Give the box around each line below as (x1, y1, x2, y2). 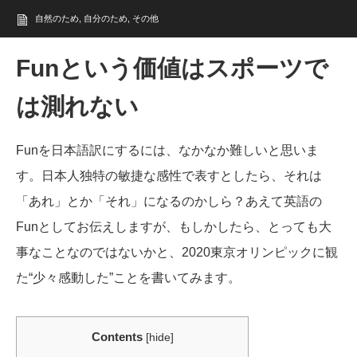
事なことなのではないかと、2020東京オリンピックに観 (16, 245, 338, 259)
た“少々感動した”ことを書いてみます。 (16, 270, 241, 284)
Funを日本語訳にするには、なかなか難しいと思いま (16, 143, 319, 157)
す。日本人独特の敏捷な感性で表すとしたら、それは (16, 168, 322, 182)
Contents (91, 329, 143, 343)
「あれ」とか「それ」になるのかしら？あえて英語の (16, 194, 322, 208)
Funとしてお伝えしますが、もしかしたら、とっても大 (16, 219, 331, 233)
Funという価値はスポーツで (16, 54, 328, 81)
